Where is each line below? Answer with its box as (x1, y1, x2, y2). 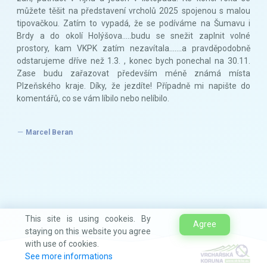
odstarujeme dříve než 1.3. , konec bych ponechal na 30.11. (17, 56, 250, 66)
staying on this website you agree (25, 226, 151, 236)
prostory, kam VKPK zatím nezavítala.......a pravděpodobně (17, 44, 250, 54)
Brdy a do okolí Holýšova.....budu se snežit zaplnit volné (17, 31, 250, 41)
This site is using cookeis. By (25, 214, 151, 223)
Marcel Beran (24, 128, 73, 137)
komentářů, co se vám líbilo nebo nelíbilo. (17, 94, 169, 104)
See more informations (25, 252, 113, 261)
